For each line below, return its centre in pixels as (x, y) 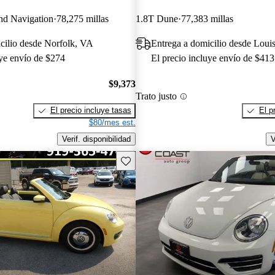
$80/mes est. (112, 123)
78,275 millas (83, 18)
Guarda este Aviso (153, 160)
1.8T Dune (157, 18)
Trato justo (156, 96)
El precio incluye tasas (91, 110)
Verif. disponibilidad (96, 139)
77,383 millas (207, 18)
